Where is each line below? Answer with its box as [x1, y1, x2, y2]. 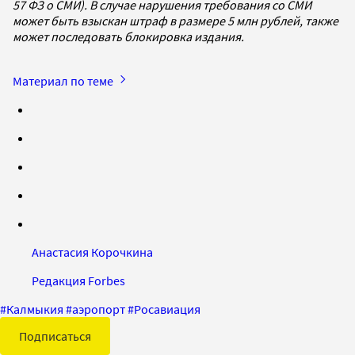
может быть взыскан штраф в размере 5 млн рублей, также [13, 12, 338, 29]
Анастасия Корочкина [32, 243, 153, 260]
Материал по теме [13, 72, 116, 89]
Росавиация [134, 300, 200, 317]
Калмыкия [6, 300, 63, 317]
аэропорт [72, 300, 125, 317]
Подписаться [19, 327, 91, 344]
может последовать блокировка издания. [13, 28, 244, 44]
